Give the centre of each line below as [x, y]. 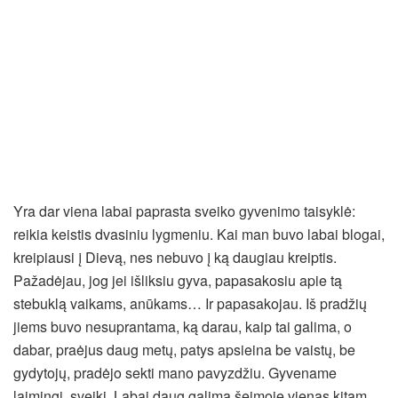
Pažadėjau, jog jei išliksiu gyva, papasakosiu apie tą [178, 280]
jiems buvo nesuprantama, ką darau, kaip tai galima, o [183, 326]
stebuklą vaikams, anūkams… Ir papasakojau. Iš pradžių [190, 303]
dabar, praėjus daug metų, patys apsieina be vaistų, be [184, 349]
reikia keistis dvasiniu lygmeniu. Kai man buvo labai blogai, [199, 234]
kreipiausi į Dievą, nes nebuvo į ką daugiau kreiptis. [175, 257]
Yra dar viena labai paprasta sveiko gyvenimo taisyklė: [184, 211]
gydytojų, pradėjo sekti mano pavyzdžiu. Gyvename [175, 372]
